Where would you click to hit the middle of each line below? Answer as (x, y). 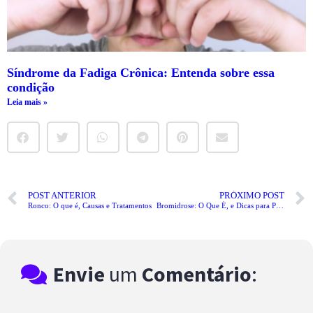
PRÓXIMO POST (252, 195)
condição (31, 88)
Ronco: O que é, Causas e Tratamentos (90, 205)
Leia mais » (27, 102)
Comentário (197, 274)
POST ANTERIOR (62, 195)
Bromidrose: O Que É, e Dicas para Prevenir (279, 205)
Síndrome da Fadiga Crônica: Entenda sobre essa (141, 73)
